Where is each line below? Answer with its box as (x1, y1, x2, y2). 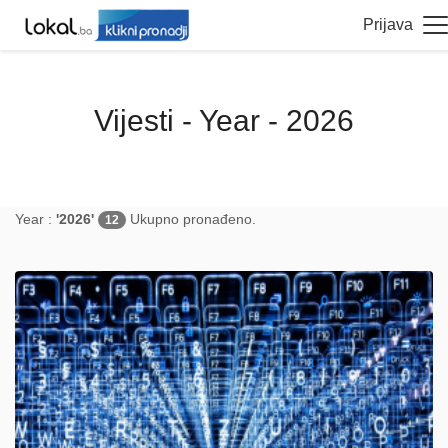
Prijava (363, 16, 413, 33)
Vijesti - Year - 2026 (94, 104, 354, 137)
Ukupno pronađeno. (126, 211, 256, 227)
